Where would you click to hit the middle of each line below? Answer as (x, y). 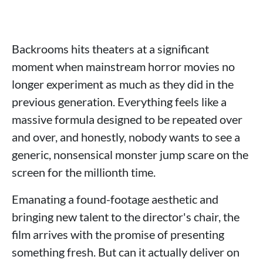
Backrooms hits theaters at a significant (110, 49)
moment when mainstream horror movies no (123, 66)
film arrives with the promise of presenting (118, 234)
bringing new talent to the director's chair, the (126, 217)
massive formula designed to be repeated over (127, 119)
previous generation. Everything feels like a (119, 102)
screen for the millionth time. (84, 172)
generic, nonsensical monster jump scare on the (130, 154)
